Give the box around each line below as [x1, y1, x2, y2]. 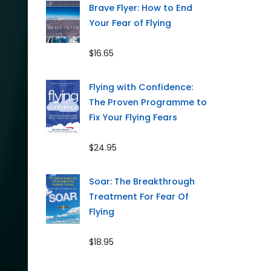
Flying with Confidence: [89, 81, 194, 94]
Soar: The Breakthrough [89, 175, 195, 188]
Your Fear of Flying [89, 17, 172, 30]
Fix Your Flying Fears [89, 111, 178, 124]
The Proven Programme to [89, 96, 207, 109]
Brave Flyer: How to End [89, 2, 193, 15]
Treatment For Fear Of [89, 191, 189, 203]
